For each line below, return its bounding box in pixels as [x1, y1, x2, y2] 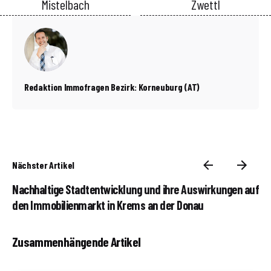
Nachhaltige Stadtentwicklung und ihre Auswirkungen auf [12, 181, 259, 197]
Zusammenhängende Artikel [12, 233, 141, 249]
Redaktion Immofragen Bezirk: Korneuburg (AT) [24, 81, 200, 93]
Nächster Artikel [12, 158, 74, 171]
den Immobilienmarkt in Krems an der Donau [12, 197, 204, 212]
